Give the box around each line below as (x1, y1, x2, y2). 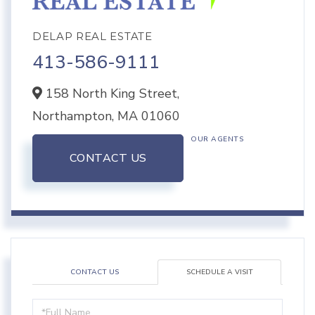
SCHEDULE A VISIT (186, 267, 253, 278)
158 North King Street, (42, 85, 179, 103)
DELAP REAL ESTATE (32, 30, 153, 44)
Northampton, (32, 108, 117, 125)
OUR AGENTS (191, 134, 243, 145)
